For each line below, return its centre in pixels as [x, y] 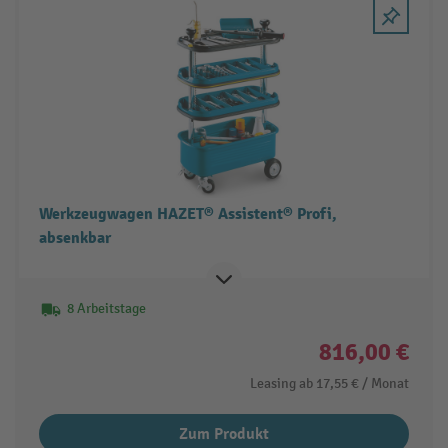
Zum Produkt [224, 434]
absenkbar [74, 238]
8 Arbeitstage [106, 309]
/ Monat [386, 384]
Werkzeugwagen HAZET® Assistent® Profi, [187, 214]
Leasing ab [282, 384]
